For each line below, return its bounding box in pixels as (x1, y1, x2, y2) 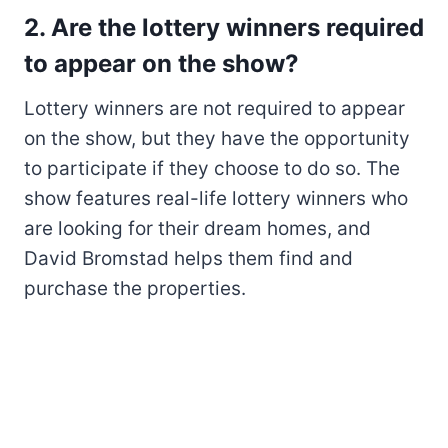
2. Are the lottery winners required (24, 12, 424, 42)
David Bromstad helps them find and (24, 246, 353, 270)
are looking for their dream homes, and (24, 216, 371, 240)
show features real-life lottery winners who (24, 186, 408, 210)
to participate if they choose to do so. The (24, 156, 400, 180)
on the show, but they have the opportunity (24, 126, 410, 150)
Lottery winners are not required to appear (24, 96, 405, 120)
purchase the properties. (24, 276, 246, 300)
